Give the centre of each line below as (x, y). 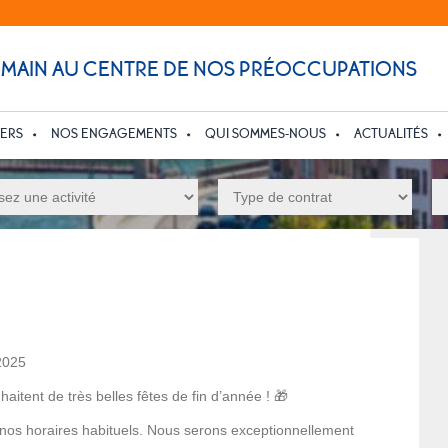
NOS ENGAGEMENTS (114, 133)
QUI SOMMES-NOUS (265, 133)
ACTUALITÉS (391, 133)
